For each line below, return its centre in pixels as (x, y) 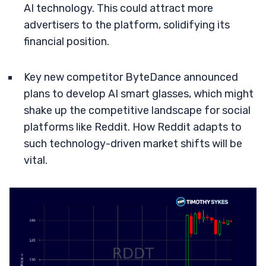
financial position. (66, 42)
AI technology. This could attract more (118, 8)
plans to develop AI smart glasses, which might (139, 94)
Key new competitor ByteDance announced (131, 77)
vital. (36, 160)
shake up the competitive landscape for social (137, 110)
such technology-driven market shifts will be (133, 144)
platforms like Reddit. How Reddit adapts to (133, 127)
